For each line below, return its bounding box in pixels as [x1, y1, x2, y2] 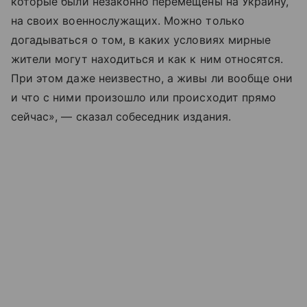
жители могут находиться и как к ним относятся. [11, 51, 284, 66]
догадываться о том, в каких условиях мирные [11, 32, 271, 47]
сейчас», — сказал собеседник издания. [11, 109, 231, 123]
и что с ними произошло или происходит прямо [11, 90, 277, 104]
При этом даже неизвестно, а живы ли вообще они [11, 71, 293, 85]
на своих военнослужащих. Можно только [11, 13, 245, 27]
